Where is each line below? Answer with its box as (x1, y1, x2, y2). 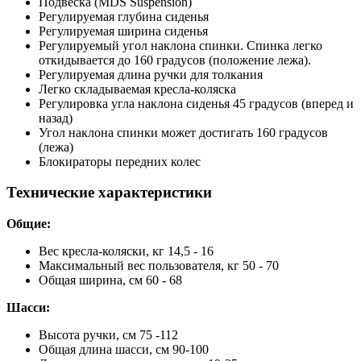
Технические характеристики (6, 184, 212, 201)
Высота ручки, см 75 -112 (39, 328, 178, 342)
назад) (39, 110, 73, 125)
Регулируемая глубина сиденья (39, 9, 209, 23)
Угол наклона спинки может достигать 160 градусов (39, 125, 328, 139)
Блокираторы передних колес (39, 154, 201, 168)
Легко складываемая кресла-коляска (39, 81, 239, 96)
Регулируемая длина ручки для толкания (39, 67, 263, 81)
